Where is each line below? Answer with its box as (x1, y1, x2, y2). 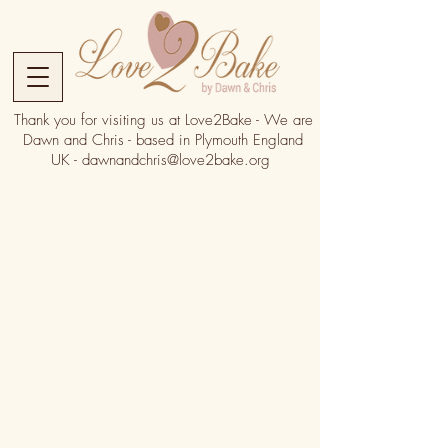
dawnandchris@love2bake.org (82, 150, 270, 170)
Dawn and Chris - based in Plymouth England (23, 130, 303, 150)
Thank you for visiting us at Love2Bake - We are (13, 110, 313, 130)
